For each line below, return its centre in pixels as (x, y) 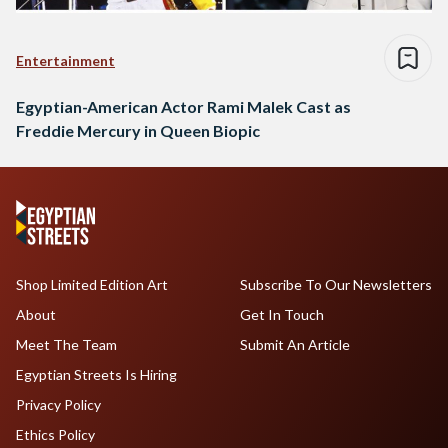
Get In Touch (281, 315)
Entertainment (65, 61)
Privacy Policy (58, 405)
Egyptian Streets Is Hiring (96, 375)
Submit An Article (294, 345)
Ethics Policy (55, 435)
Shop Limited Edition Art (92, 285)
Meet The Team (66, 345)
